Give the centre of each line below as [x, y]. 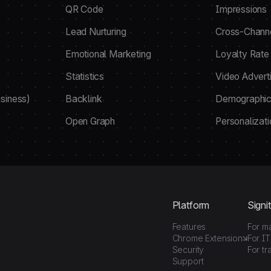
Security [188, 250]
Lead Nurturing [96, 32]
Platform [191, 205]
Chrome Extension [207, 238]
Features [189, 227]
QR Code [84, 9]
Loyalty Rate [242, 54]
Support [188, 261]
